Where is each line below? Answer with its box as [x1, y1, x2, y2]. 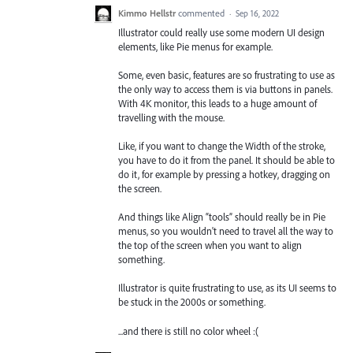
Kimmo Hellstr [118, 6, 176, 19]
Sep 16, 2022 [236, 7, 279, 19]
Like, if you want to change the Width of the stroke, [118, 139, 325, 152]
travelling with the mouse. [118, 110, 225, 124]
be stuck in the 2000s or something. [118, 295, 266, 309]
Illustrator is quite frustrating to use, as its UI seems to [118, 281, 336, 295]
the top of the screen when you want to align [118, 239, 302, 252]
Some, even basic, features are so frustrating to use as [118, 68, 335, 81]
